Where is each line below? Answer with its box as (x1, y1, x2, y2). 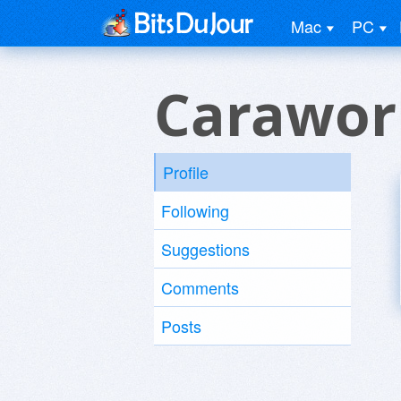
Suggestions (161, 237, 250, 260)
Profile (163, 160, 209, 183)
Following (161, 199, 229, 222)
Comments (161, 276, 239, 299)
